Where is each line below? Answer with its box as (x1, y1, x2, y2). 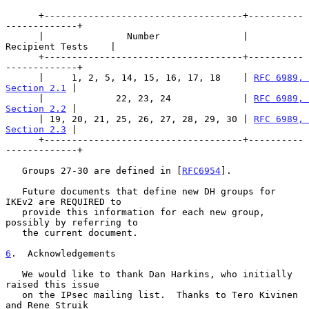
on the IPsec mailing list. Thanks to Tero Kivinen (6, 289, 22, 300)
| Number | (6, 30, 39, 41)
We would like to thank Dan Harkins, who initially (6, 268, 22, 279)
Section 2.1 (6, 82, 66, 93)
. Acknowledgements (11, 248, 116, 259)
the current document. (6, 227, 22, 238)
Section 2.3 (6, 123, 66, 134)
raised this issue (6, 279, 99, 290)
